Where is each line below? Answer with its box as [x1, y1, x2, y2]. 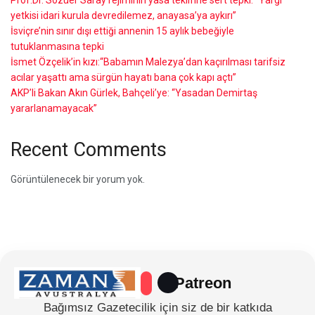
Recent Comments [11, 138, 167, 161]
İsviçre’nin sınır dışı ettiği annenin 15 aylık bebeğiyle [11, 25, 234, 37]
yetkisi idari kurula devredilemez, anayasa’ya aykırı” [11, 9, 236, 21]
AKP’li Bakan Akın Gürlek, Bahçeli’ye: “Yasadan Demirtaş [11, 86, 257, 98]
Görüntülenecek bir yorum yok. [11, 174, 145, 186]
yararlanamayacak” [11, 102, 97, 114]
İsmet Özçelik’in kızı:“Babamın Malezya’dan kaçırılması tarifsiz [11, 56, 285, 67]
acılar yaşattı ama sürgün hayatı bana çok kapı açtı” [11, 71, 236, 83]
